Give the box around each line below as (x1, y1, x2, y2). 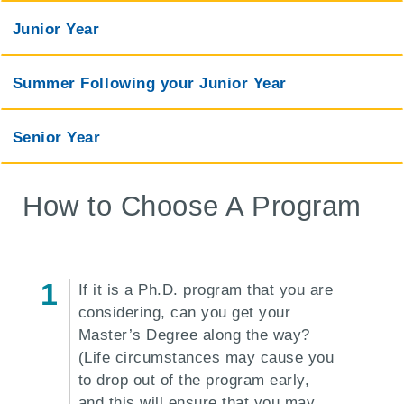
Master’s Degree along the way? (78, 326, 310, 344)
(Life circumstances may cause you (78, 349, 335, 367)
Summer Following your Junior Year (12, 75, 287, 93)
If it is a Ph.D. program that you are (78, 281, 334, 299)
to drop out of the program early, (78, 372, 310, 390)
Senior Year (12, 129, 101, 147)
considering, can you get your (78, 304, 291, 322)
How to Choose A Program (23, 190, 362, 222)
